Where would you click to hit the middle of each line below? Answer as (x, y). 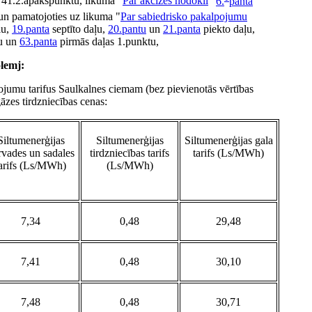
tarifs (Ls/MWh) (228, 153)
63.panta (38, 42)
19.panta (31, 29)
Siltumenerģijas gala (228, 141)
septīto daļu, (79, 29)
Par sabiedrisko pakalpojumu (184, 17)
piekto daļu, (228, 29)
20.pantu (127, 29)
